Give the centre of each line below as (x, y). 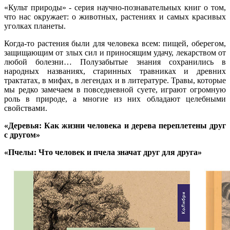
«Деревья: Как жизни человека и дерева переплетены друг (115, 125)
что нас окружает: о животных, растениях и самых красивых (115, 16)
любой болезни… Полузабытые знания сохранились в (115, 62)
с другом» (22, 135)
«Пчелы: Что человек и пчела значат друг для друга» (103, 152)
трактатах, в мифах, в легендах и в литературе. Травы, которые (115, 80)
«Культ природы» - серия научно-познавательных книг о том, (115, 7)
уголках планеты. (35, 26)
